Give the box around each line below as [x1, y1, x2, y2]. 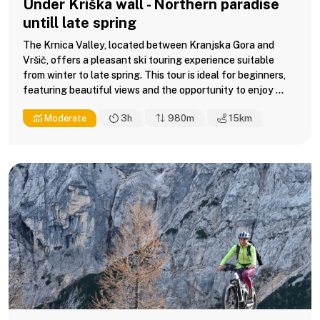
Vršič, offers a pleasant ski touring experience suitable [23, 54, 274, 66]
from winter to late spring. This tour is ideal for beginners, [23, 69, 286, 81]
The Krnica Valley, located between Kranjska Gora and [23, 39, 274, 51]
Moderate [42, 112, 86, 124]
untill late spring [23, 14, 136, 31]
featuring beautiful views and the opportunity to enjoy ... [23, 84, 284, 96]
